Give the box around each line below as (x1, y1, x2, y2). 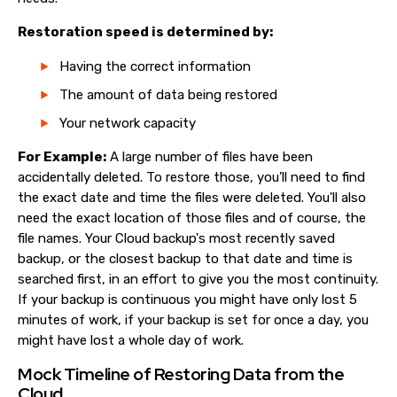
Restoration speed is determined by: (18, 24, 273, 40)
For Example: (18, 149, 106, 165)
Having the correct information (59, 58, 251, 74)
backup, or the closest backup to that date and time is (18, 251, 353, 267)
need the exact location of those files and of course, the (18, 210, 366, 226)
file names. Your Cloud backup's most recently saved (18, 230, 335, 246)
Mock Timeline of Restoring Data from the (18, 362, 344, 385)
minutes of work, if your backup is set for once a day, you (18, 312, 369, 328)
